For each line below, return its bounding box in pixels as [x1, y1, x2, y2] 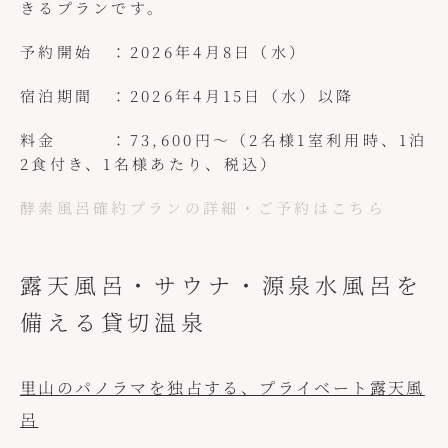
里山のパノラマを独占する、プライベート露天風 [19, 380, 425, 399]
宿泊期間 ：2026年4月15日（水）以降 [19, 84, 355, 106]
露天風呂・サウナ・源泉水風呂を [19, 275, 423, 301]
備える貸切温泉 [19, 312, 208, 338]
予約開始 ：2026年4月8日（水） [19, 40, 308, 62]
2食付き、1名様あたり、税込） [19, 152, 279, 174]
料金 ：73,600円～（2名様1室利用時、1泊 [19, 128, 428, 150]
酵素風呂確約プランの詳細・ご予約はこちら [19, 196, 386, 218]
